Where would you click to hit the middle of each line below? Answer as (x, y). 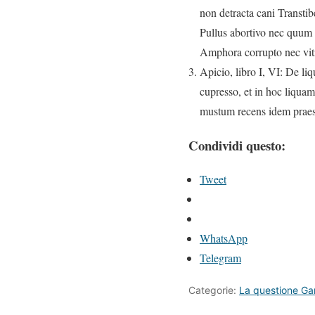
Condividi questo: (237, 145)
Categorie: (214, 290)
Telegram (220, 258)
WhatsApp (224, 238)
